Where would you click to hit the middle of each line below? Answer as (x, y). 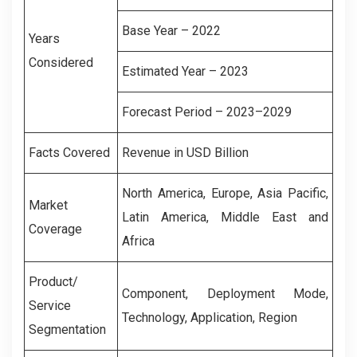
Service (50, 306)
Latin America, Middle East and (225, 218)
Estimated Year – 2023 (185, 72)
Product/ (53, 282)
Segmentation (67, 330)
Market (48, 206)
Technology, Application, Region (210, 318)
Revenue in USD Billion (185, 153)
